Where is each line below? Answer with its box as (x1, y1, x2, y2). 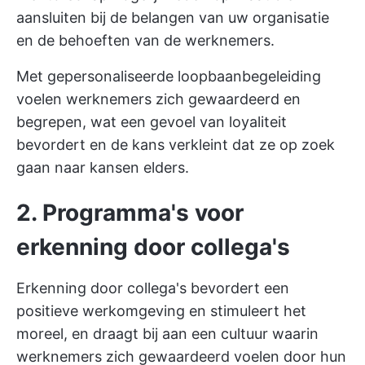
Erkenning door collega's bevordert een (16, 279, 289, 297)
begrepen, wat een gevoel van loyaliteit (16, 113, 287, 131)
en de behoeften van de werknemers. (16, 32, 275, 50)
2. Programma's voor (16, 199, 244, 227)
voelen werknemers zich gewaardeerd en (16, 90, 301, 108)
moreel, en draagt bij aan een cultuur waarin (16, 325, 319, 343)
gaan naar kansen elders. (16, 159, 189, 177)
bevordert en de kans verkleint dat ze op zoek (16, 136, 335, 154)
